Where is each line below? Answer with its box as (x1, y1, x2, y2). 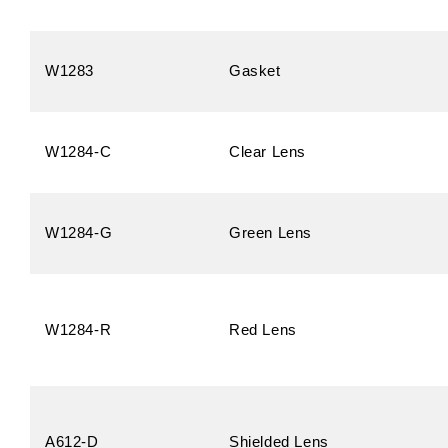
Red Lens (229, 321, 297, 338)
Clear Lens (229, 143, 306, 160)
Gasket (229, 62, 281, 79)
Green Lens (229, 224, 312, 241)
